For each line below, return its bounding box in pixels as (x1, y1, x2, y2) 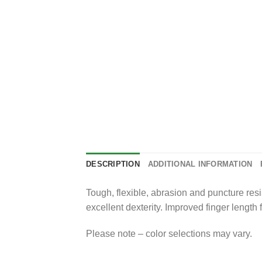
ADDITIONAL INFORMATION (147, 159, 253, 168)
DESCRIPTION (86, 159, 140, 168)
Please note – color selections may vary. (86, 229, 252, 239)
